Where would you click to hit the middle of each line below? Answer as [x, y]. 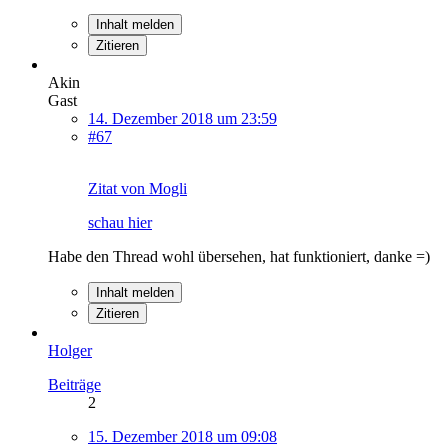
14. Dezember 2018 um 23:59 [182, 118]
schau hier [120, 222]
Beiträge [74, 384]
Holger [70, 350]
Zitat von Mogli [137, 188]
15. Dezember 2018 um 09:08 [182, 436]
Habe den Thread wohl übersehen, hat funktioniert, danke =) [239, 256]
